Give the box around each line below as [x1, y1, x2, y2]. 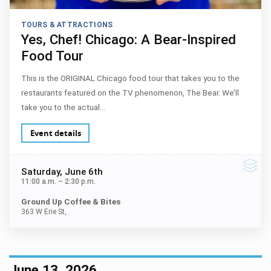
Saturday [21, 166, 60, 177]
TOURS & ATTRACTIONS [21, 21, 113, 29]
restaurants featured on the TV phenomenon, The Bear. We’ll [21, 88, 239, 97]
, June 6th [59, 166, 103, 177]
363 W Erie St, [21, 207, 67, 216]
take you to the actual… [21, 102, 105, 112]
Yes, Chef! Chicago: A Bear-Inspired [21, 31, 236, 47]
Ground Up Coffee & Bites [21, 197, 120, 207]
